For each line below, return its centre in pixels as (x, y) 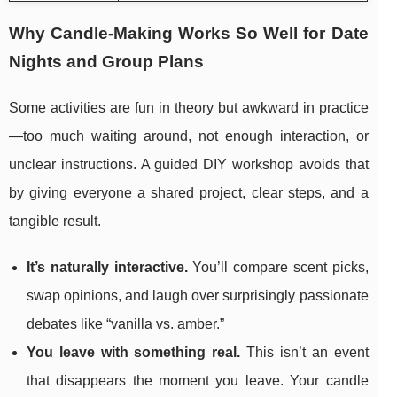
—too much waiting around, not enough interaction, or (189, 136)
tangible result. (55, 222)
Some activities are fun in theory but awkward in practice (189, 108)
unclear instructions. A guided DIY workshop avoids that (189, 165)
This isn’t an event (304, 353)
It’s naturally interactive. (107, 268)
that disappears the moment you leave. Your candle (198, 381)
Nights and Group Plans (106, 62)
